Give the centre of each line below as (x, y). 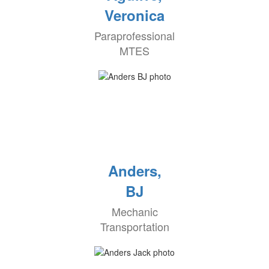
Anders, (134, 171)
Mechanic (134, 212)
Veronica (134, 15)
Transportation (134, 227)
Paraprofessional (134, 36)
